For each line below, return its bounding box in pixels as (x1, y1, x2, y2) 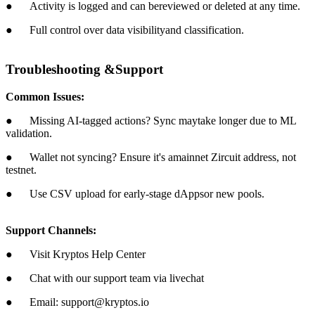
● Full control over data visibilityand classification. (6, 23, 244, 36)
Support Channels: (6, 224, 96, 236)
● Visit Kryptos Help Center (6, 247, 146, 260)
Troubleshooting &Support (6, 62, 163, 77)
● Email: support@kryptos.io (6, 295, 149, 308)
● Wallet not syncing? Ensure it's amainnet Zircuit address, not (6, 150, 296, 163)
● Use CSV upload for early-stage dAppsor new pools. (6, 187, 264, 200)
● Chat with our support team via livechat (6, 271, 204, 284)
